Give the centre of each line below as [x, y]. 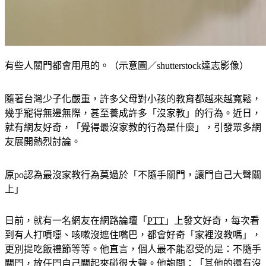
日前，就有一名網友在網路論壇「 [76, 207]
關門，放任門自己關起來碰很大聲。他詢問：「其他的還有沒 [133, 249]
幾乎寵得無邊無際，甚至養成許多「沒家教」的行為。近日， [133, 99]
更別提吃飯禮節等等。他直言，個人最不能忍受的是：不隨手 [133, 235]
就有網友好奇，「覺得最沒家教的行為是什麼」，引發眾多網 [133, 113]
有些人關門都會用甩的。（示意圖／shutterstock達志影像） [127, 52]
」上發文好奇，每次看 [212, 207]
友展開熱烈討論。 [43, 128]
